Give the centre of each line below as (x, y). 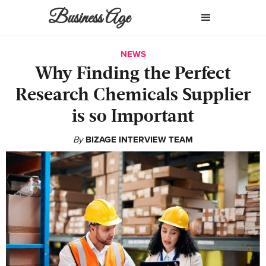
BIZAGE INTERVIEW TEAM (139, 140)
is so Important (133, 117)
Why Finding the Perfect (133, 74)
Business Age (89, 18)
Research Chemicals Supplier (133, 96)
